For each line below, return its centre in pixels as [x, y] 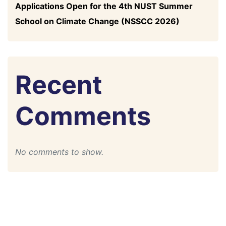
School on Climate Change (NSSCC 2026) [97, 21]
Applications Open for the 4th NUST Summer [104, 6]
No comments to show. [59, 152]
